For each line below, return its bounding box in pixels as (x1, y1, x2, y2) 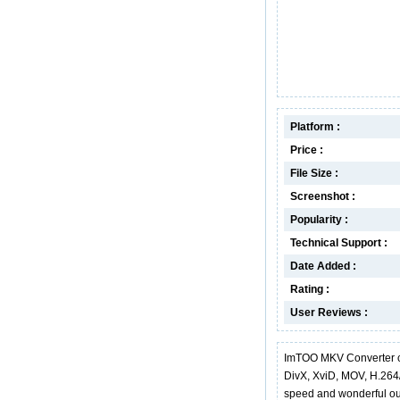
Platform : (290, 121, 340, 133)
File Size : (290, 167, 338, 179)
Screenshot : (290, 190, 355, 203)
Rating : (290, 283, 329, 296)
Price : (290, 144, 323, 156)
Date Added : (290, 260, 356, 272)
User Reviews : (290, 306, 368, 319)
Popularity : (290, 213, 348, 226)
